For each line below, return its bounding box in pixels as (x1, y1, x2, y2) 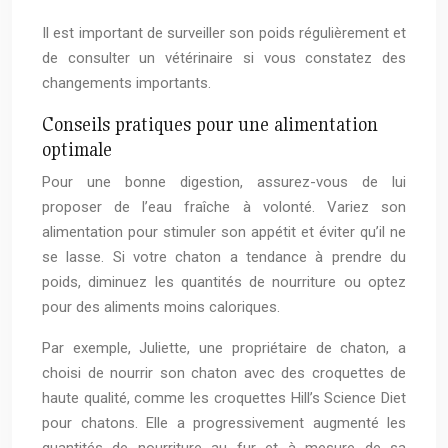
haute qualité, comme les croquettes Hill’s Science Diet (42, 389, 406, 408)
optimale (42, 137, 112, 162)
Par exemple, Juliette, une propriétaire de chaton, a (42, 339, 406, 358)
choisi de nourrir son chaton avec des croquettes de (42, 364, 406, 383)
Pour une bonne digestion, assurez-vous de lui (42, 173, 406, 192)
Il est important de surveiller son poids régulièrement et (42, 24, 406, 43)
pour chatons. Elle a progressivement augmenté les (42, 414, 406, 433)
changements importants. (42, 74, 211, 93)
